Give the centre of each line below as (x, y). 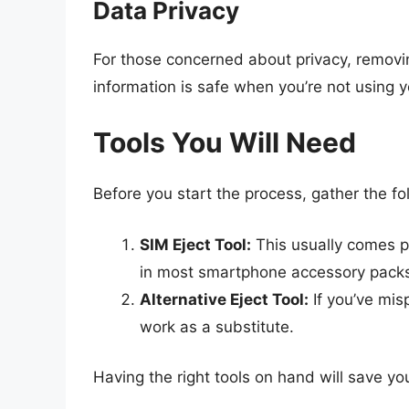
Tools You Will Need (225, 143)
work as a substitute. (217, 326)
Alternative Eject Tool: (224, 299)
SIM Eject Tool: (195, 244)
